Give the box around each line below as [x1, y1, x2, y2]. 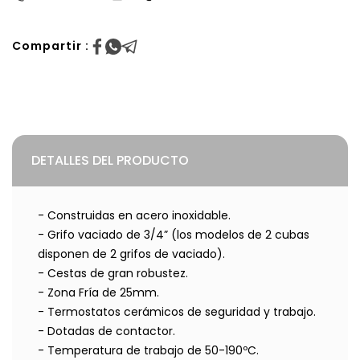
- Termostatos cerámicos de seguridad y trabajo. [38, 304, 316, 321]
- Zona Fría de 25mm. [38, 284, 159, 301]
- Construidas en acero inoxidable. [38, 207, 231, 224]
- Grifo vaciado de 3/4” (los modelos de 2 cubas [38, 227, 309, 243]
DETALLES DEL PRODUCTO [31, 151, 189, 170]
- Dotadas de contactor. [38, 323, 175, 340]
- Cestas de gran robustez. [38, 265, 188, 282]
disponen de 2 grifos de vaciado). [38, 246, 225, 263]
